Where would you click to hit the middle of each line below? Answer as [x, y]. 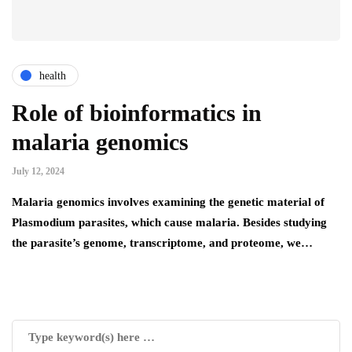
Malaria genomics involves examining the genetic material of [168, 202]
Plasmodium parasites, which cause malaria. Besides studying [169, 223]
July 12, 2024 [38, 172]
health [53, 75]
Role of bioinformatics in [137, 113]
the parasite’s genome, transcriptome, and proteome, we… [162, 243]
